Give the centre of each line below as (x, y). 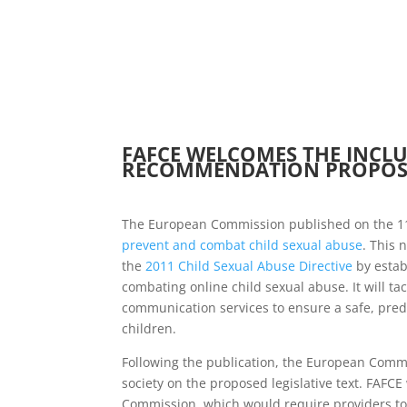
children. (149, 328)
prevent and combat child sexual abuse (243, 245)
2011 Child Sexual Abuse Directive (249, 266)
